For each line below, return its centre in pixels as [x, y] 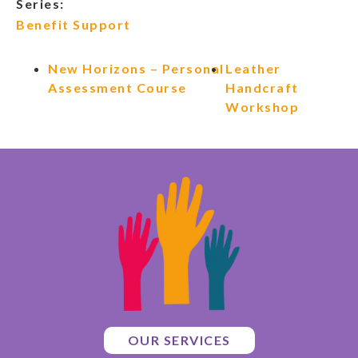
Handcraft [262, 88]
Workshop [263, 107]
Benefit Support [74, 25]
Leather [253, 69]
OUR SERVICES [179, 340]
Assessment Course [117, 88]
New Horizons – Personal [136, 69]
